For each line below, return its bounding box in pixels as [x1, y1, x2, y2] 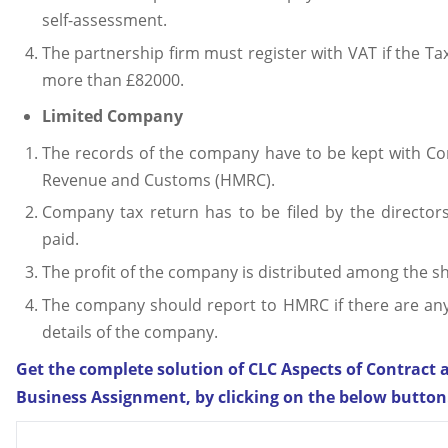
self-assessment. [41, 9, 167, 32]
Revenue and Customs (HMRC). [41, 168, 275, 191]
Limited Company [41, 105, 183, 128]
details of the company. [41, 320, 218, 343]
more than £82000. [41, 68, 184, 91]
